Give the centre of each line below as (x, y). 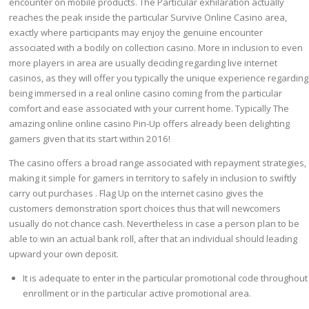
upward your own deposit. (64, 253)
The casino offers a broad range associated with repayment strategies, (158, 162)
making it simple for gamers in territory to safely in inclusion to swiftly (153, 178)
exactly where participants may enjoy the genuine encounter (136, 32)
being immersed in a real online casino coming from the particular (146, 93)
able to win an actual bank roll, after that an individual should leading (153, 238)
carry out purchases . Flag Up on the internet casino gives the (137, 193)
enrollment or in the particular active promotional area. (137, 293)
